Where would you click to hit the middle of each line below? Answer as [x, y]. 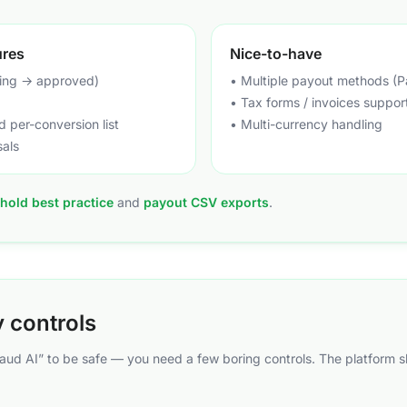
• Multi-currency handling [306, 124]
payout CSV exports [206, 202]
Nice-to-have [276, 54]
